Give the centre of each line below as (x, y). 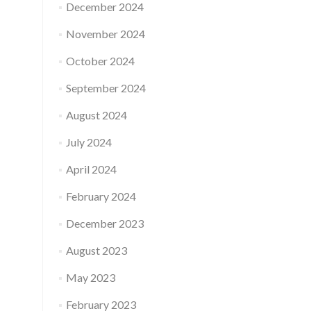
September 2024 (106, 88)
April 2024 (91, 169)
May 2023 (90, 277)
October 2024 (100, 61)
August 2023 (96, 250)
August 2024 (96, 115)
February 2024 (101, 196)
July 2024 (89, 142)
